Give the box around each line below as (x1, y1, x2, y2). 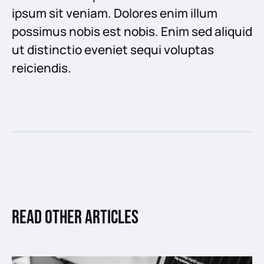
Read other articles (12, 206, 138, 229)
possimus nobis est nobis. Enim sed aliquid (12, 22, 252, 39)
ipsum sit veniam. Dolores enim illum (12, 4, 217, 21)
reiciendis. (12, 59, 71, 76)
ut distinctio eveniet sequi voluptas (12, 41, 214, 58)
